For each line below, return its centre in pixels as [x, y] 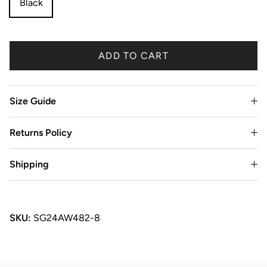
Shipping [29, 164]
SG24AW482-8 [67, 218]
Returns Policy [41, 133]
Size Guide [33, 101]
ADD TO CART [133, 55]
